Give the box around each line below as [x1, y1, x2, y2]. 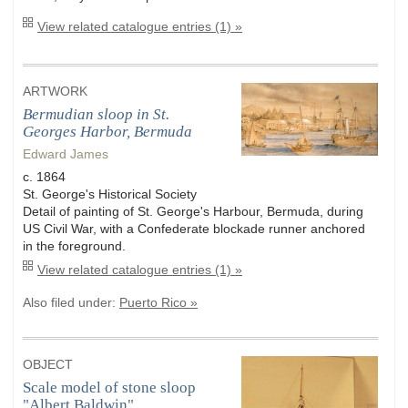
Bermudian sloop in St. [23, 106, 169, 124]
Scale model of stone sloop [23, 378, 196, 396]
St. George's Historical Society [23, 187, 197, 202]
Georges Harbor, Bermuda [23, 123, 192, 141]
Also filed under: [23, 296, 119, 311]
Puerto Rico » [119, 296, 198, 311]
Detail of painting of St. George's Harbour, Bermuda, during [23, 204, 363, 219]
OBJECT [23, 357, 73, 372]
